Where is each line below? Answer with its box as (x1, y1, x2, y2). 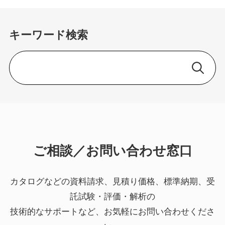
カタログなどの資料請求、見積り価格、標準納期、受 (10, 177, 215, 187)
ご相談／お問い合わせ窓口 (33, 143, 192, 158)
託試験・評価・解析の (70, 192, 155, 202)
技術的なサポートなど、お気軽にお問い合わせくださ (10, 207, 215, 217)
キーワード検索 (9, 29, 88, 42)
